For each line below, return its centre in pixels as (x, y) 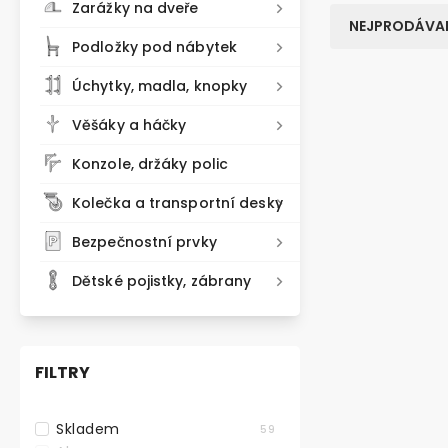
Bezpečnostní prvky (144, 242)
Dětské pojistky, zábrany (162, 281)
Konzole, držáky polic (150, 164)
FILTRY (62, 372)
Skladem (88, 428)
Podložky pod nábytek (154, 47)
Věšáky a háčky (129, 125)
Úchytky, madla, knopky (160, 86)
